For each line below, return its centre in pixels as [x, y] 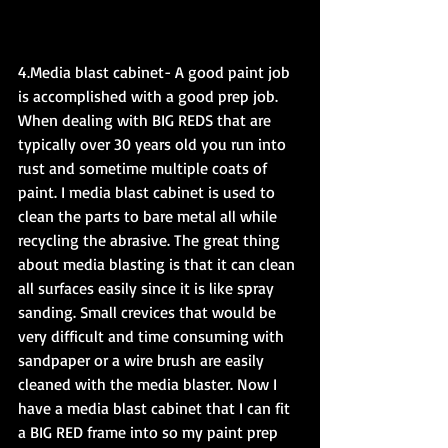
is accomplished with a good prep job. [150, 95]
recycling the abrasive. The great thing [151, 239]
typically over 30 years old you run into [154, 143]
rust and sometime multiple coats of [144, 167]
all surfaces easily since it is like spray [148, 287]
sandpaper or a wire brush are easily [143, 359]
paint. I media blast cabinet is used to [148, 191]
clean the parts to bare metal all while [149, 215]
